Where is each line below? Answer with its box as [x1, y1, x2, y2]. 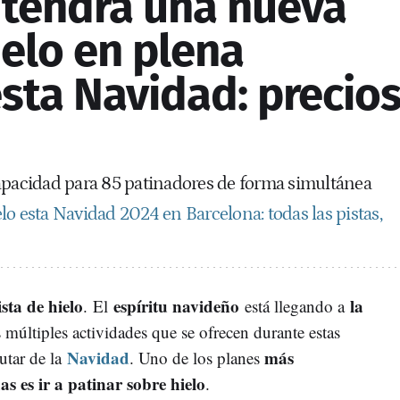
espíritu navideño [113, 293, 239, 318]
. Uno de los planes [129, 346, 264, 369]
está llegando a [245, 294, 345, 317]
